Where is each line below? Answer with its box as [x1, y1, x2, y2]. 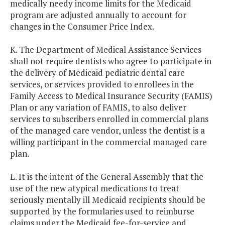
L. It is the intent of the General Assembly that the [10, 171, 203, 183]
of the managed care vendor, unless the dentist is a [10, 125, 205, 137]
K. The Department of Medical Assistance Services [10, 44, 201, 56]
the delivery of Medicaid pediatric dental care [10, 67, 185, 79]
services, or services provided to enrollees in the [10, 78, 194, 90]
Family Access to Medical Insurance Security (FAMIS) [10, 90, 212, 102]
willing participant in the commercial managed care [10, 136, 207, 148]
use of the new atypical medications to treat [10, 182, 179, 194]
